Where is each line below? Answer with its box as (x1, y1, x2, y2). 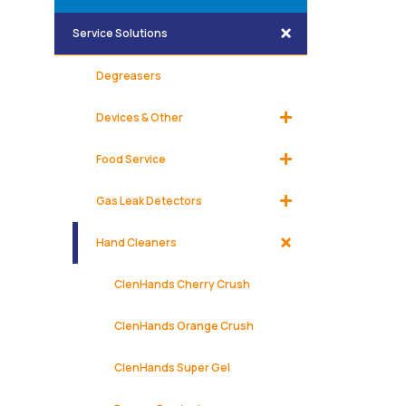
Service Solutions (72, 25, 168, 42)
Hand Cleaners (96, 235, 177, 251)
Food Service (96, 151, 166, 168)
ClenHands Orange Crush (114, 318, 254, 334)
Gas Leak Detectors (96, 193, 202, 209)
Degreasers (96, 68, 161, 84)
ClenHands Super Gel (114, 360, 230, 376)
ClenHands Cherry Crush (114, 276, 250, 293)
